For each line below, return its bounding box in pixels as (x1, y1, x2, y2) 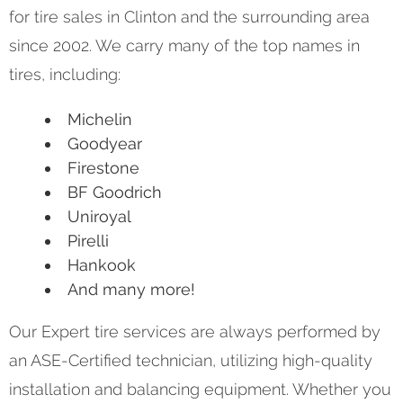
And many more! (67, 279, 195, 299)
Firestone (67, 157, 139, 177)
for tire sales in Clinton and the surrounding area (9, 6, 370, 26)
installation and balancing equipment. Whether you (9, 379, 391, 399)
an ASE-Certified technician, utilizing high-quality (9, 350, 372, 370)
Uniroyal (67, 206, 131, 226)
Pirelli (67, 230, 109, 250)
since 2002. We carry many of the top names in (9, 35, 360, 55)
